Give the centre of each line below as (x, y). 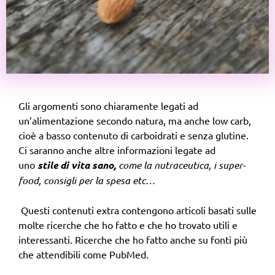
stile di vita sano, (77, 165)
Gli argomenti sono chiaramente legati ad (108, 105)
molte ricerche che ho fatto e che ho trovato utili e (128, 224)
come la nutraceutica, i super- (181, 165)
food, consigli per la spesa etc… (87, 180)
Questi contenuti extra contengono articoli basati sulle (137, 210)
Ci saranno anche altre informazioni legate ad (117, 149)
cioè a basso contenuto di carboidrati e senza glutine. (134, 135)
